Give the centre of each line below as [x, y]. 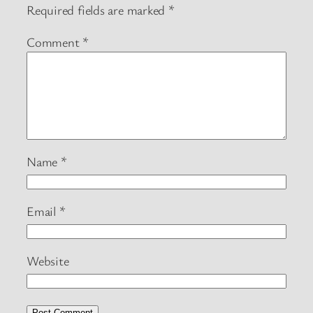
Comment [55, 42]
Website [48, 261]
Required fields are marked [98, 10]
